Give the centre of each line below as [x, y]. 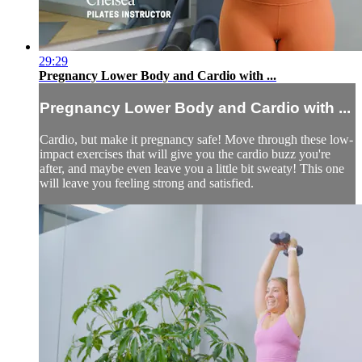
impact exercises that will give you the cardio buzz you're [185, 154]
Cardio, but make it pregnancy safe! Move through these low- [196, 139]
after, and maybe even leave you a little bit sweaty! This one [192, 168]
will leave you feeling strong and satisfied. [147, 183]
